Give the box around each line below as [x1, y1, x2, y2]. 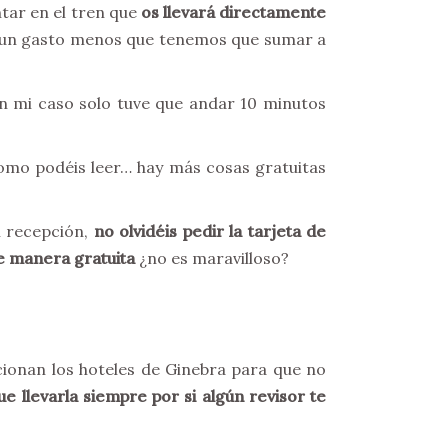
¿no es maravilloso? [135, 248, 289, 268]
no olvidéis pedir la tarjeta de [93, 221, 327, 241]
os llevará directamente [140, 2, 327, 22]
